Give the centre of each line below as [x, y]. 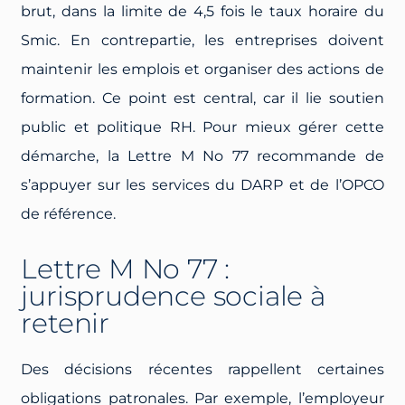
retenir [66, 323]
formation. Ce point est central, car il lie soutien [202, 98]
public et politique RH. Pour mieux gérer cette [202, 127]
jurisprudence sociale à [173, 296]
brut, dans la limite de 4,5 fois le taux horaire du [202, 11]
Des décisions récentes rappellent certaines [202, 369]
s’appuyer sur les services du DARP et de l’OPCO [202, 184]
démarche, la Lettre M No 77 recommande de [202, 155]
